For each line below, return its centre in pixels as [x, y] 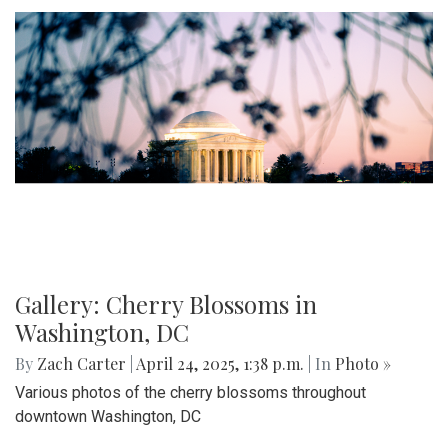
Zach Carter [81, 364]
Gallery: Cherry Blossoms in [166, 304]
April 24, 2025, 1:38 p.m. [220, 364]
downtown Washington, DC [108, 417]
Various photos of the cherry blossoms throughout [190, 393]
